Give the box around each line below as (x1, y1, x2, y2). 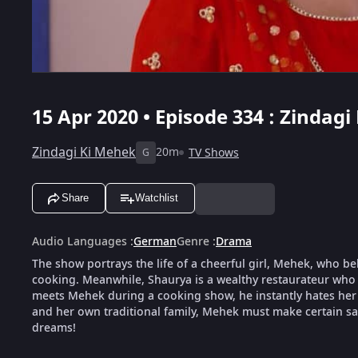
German (133, 233, 177, 250)
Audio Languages (32, 233, 127, 250)
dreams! (32, 319, 76, 336)
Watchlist (135, 192, 178, 205)
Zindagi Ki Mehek (32, 142, 136, 162)
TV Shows (189, 144, 239, 161)
